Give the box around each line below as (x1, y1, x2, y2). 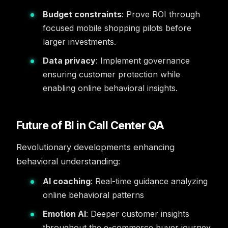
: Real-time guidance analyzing (91, 176, 208, 186)
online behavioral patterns (43, 190, 144, 200)
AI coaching (43, 176, 91, 186)
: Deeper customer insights (86, 209, 189, 219)
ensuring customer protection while (43, 69, 180, 79)
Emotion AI (43, 209, 86, 219)
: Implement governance (96, 55, 190, 66)
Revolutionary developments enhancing (16, 142, 175, 152)
